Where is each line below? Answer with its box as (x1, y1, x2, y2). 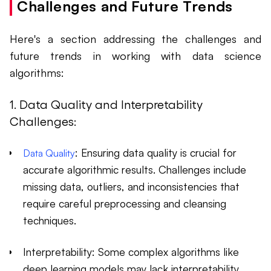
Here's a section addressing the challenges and (10, 32, 261, 46)
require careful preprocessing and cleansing (23, 197, 226, 211)
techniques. (23, 214, 76, 227)
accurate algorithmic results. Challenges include (23, 163, 246, 177)
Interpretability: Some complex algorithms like (23, 245, 239, 259)
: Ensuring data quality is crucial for (75, 146, 237, 160)
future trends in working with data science (10, 49, 261, 63)
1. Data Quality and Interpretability (10, 97, 203, 112)
